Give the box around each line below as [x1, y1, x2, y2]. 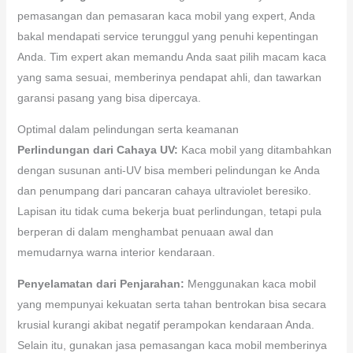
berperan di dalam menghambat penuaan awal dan [17, 225, 273, 238]
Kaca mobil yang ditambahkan [177, 143, 332, 156]
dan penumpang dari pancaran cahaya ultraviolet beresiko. [17, 184, 311, 197]
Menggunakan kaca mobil [184, 277, 316, 290]
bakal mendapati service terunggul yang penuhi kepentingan [17, 29, 318, 43]
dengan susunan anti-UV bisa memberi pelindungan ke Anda [17, 163, 320, 176]
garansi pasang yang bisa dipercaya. [17, 91, 201, 104]
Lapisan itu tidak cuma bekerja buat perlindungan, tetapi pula [17, 204, 321, 217]
